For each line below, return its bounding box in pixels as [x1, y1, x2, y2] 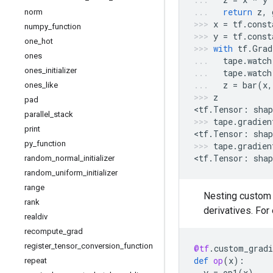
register [24, 241, 51, 250]
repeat [24, 256, 47, 265]
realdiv [24, 212, 48, 221]
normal [55, 154, 80, 163]
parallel [24, 110, 50, 119]
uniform [55, 168, 83, 177]
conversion [81, 241, 120, 250]
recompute [24, 227, 63, 236]
